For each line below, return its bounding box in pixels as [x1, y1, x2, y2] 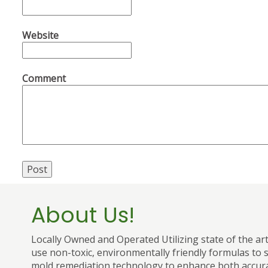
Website [22, 29, 59, 42]
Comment [22, 72, 66, 85]
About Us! [31, 200, 135, 230]
